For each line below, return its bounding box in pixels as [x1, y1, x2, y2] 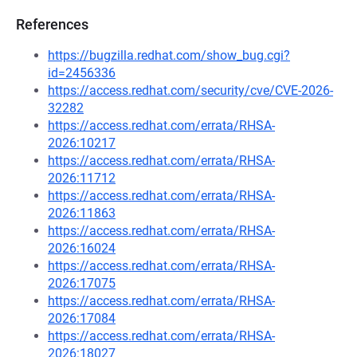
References [16, 16, 88, 33]
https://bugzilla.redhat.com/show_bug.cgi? [48, 48, 290, 63]
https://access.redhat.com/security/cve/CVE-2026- [48, 83, 333, 98]
